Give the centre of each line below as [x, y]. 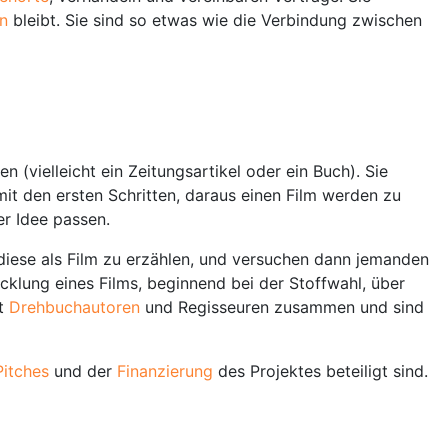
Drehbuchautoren [77, 306]
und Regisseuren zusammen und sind [284, 306]
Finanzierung [167, 370]
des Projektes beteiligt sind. [323, 370]
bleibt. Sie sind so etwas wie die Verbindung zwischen [215, 19]
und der [85, 370]
